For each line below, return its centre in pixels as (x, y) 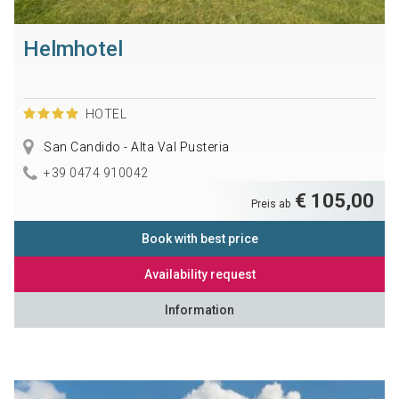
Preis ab (273, 204)
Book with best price (199, 238)
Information (199, 309)
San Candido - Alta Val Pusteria (135, 147)
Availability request (199, 274)
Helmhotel (73, 49)
